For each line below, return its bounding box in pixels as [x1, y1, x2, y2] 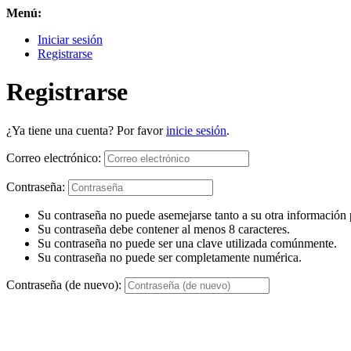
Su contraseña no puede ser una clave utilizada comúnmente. [38, 236, 337, 250]
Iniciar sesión [38, 33, 103, 46]
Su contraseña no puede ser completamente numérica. [38, 250, 302, 264]
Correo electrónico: [6, 150, 101, 165]
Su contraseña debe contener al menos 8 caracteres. [38, 222, 290, 236]
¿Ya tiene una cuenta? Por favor [6, 123, 166, 137]
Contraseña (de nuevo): [6, 277, 121, 291]
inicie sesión [166, 123, 226, 137]
